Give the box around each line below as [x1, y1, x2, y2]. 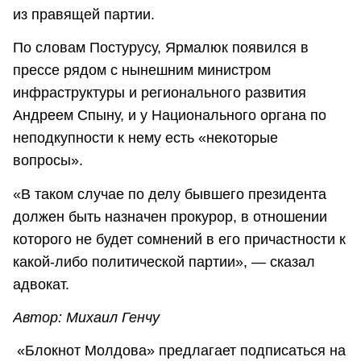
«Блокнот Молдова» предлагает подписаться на [13, 342, 346, 359]
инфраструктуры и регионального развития [13, 85, 306, 102]
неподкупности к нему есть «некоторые [13, 130, 278, 147]
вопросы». [13, 152, 87, 169]
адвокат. [13, 276, 73, 293]
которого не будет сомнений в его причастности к [13, 230, 346, 247]
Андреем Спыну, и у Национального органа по [13, 107, 326, 124]
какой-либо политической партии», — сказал [13, 253, 315, 270]
